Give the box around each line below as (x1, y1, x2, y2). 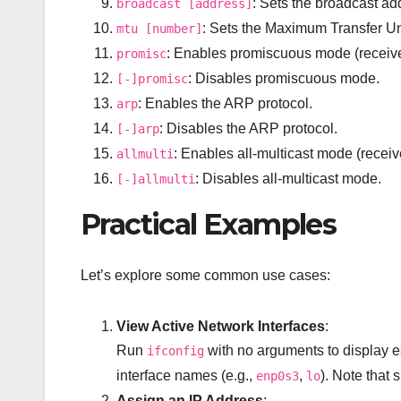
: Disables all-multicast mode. (195, 171, 381, 187)
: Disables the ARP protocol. (159, 121, 337, 137)
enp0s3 (256, 368, 299, 383)
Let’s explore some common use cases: (81, 267, 330, 283)
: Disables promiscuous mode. (188, 71, 380, 87)
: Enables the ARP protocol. (138, 96, 312, 112)
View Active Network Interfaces (116, 318, 325, 334)
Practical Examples (81, 207, 337, 243)
